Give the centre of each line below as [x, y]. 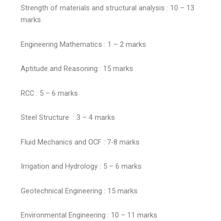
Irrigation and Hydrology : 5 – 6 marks [81, 166]
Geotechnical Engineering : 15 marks [80, 191]
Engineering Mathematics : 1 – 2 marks [84, 44]
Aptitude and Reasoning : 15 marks [77, 69]
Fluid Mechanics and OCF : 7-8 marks [80, 142]
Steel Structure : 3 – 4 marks [69, 118]
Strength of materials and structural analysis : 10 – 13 [108, 8]
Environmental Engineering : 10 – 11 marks [89, 215]
